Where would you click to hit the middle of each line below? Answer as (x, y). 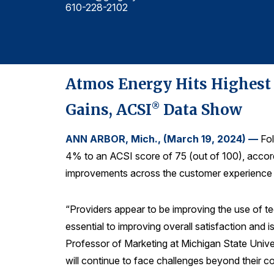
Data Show (201, 110)
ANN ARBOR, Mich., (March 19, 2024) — (163, 139)
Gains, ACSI (109, 110)
